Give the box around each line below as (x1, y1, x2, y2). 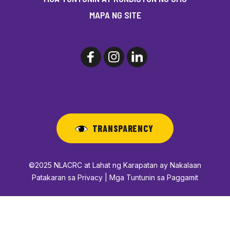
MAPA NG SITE (89, 9, 141, 21)
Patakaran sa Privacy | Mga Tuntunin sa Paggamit (32, 173, 198, 182)
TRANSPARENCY (92, 123, 154, 135)
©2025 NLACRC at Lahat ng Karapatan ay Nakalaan (29, 161, 201, 170)
